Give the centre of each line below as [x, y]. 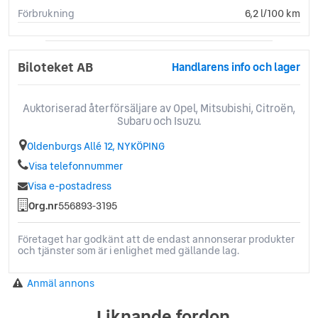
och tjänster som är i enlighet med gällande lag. [128, 250]
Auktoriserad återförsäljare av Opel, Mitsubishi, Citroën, [159, 108]
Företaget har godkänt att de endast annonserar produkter [156, 239]
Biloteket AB [55, 67]
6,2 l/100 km [273, 13]
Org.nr [43, 205]
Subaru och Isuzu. [159, 121]
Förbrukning [46, 13]
